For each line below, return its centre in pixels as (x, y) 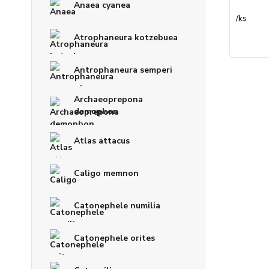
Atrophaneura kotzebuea (126, 37)
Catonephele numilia (117, 205)
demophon (96, 111)
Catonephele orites (114, 238)
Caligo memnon (106, 173)
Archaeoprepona (108, 99)
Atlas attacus (102, 141)
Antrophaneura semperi (123, 70)
